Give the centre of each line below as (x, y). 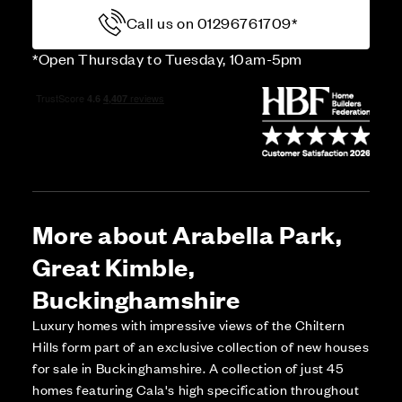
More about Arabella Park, (188, 234)
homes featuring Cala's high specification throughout (196, 389)
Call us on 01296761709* (212, 23)
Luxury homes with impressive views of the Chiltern (189, 325)
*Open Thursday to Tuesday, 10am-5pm (167, 59)
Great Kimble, (114, 266)
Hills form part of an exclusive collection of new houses (201, 346)
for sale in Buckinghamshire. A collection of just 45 (188, 368)
